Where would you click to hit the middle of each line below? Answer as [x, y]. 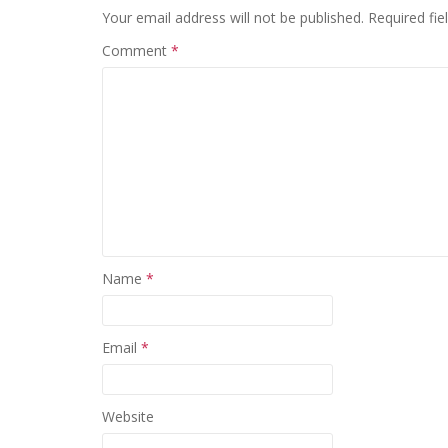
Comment [136, 50]
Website [128, 416]
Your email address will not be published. [233, 17]
